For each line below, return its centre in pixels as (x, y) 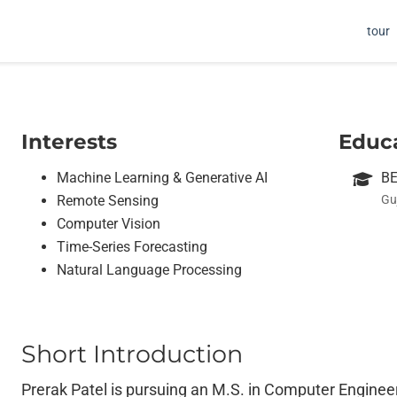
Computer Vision (109, 224)
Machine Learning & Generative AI (162, 178)
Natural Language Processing (149, 270)
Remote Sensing (108, 201)
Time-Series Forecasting (132, 247)
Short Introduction (132, 354)
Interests (69, 142)
